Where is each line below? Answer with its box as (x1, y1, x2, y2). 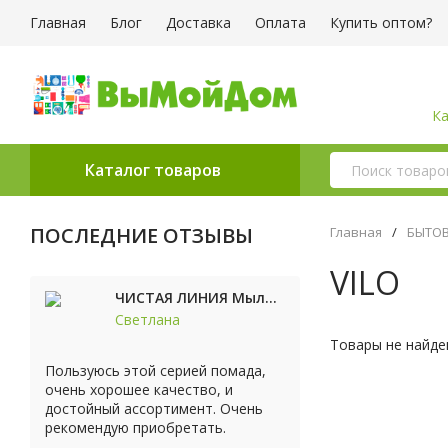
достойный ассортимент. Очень (45, 399, 263, 418)
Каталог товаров (85, 159, 221, 181)
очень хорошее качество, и (45, 380, 233, 399)
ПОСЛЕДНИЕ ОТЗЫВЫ (30, 222, 253, 249)
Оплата (255, 13, 306, 32)
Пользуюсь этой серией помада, (45, 361, 266, 380)
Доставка (166, 13, 231, 32)
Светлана (115, 310, 180, 330)
